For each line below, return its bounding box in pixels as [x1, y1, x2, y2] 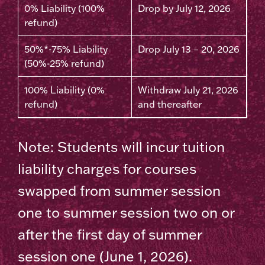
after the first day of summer [18, 225, 202, 244]
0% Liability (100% [24, 2, 105, 15]
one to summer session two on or [18, 203, 234, 222]
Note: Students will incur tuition [18, 138, 225, 156]
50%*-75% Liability [24, 43, 108, 56]
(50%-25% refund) [24, 57, 104, 70]
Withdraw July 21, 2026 [138, 84, 238, 96]
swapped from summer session [18, 182, 221, 200]
